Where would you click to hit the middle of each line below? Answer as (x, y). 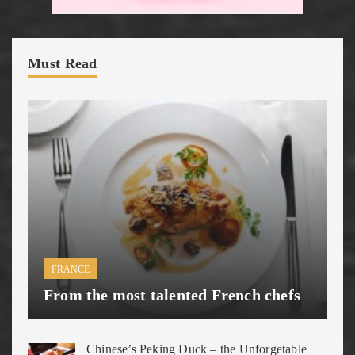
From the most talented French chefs (172, 294)
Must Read (63, 64)
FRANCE (71, 269)
